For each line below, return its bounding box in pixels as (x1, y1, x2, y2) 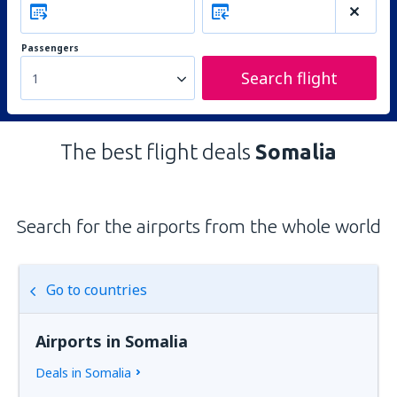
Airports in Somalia (35, 331, 189, 352)
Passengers (21, 42, 79, 54)
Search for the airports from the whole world (16, 215, 381, 237)
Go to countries (46, 280, 148, 300)
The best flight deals (60, 140, 255, 164)
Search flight (241, 67, 338, 89)
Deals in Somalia (35, 364, 132, 381)
